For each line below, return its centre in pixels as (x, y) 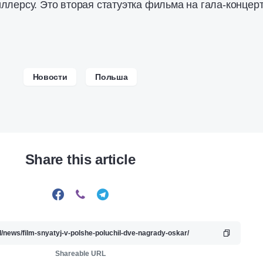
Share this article (80, 159)
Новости (50, 77)
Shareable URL (80, 254)
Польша (112, 77)
